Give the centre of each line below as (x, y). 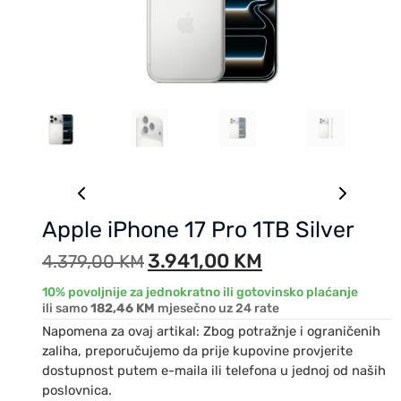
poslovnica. (77, 390)
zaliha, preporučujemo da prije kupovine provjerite (197, 350)
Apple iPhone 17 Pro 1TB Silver (198, 229)
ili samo (66, 308)
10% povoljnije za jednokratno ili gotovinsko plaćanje (200, 292)
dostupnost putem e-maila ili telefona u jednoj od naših (214, 370)
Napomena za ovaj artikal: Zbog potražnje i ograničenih (211, 331)
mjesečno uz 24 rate (217, 308)
